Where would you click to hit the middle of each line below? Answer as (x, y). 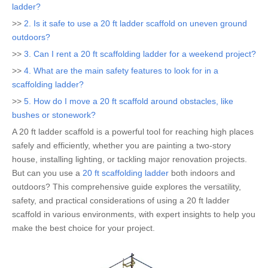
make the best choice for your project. (83, 228)
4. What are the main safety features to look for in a (121, 71)
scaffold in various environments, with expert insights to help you (134, 214)
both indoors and (202, 173)
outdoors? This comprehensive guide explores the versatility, (127, 187)
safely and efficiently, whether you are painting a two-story (121, 145)
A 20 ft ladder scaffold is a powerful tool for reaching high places (133, 132)
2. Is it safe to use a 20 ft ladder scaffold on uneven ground (135, 23)
